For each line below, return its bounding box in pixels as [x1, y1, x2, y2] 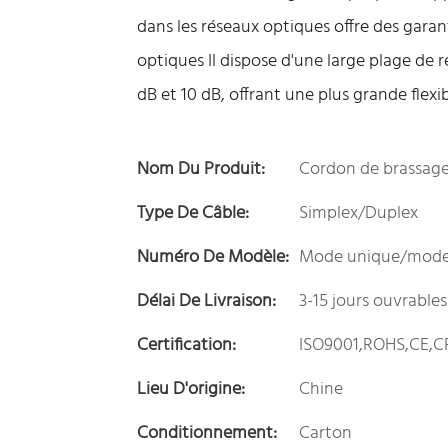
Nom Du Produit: [137, 154, 265, 184]
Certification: [137, 330, 236, 360]
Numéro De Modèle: [137, 242, 289, 272]
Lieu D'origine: [137, 374, 245, 404]
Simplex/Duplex [299, 198, 418, 228]
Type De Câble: [137, 198, 249, 228]
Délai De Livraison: [137, 286, 276, 316]
